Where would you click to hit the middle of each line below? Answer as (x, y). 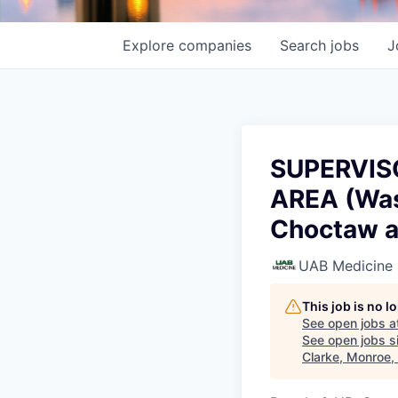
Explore (151, 45)
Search (305, 45)
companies (215, 45)
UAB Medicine (346, 266)
